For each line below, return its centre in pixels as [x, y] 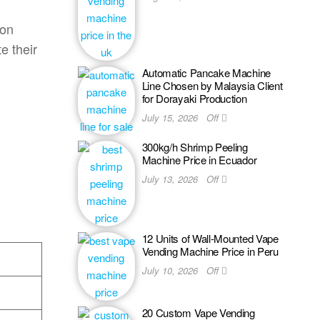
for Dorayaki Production [194, 98]
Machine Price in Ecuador [199, 160]
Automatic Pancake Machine [206, 72]
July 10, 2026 [171, 270]
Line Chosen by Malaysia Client [212, 85]
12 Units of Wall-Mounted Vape [210, 238]
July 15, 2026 [171, 117]
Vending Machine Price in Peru [210, 251]
